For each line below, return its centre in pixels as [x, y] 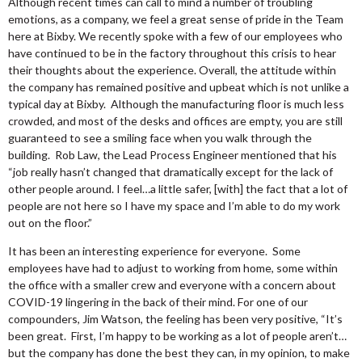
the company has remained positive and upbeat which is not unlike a [179, 87]
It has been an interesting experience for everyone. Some [154, 251]
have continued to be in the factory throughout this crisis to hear [172, 53]
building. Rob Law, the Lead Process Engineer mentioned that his [173, 155]
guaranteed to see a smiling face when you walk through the [160, 138]
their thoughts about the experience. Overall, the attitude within [172, 70]
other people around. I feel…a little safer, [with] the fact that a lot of [178, 189]
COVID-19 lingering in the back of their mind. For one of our [158, 302]
